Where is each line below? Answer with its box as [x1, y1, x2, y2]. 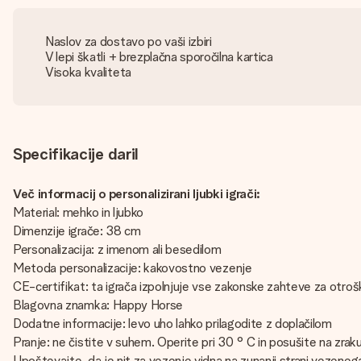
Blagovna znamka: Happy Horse [13, 297, 184, 313]
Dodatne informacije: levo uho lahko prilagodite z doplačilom [13, 316, 332, 331]
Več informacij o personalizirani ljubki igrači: [13, 186, 260, 201]
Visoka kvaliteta [45, 64, 131, 80]
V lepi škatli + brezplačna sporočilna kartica [45, 49, 273, 64]
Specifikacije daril [13, 144, 138, 164]
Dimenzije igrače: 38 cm [13, 223, 141, 239]
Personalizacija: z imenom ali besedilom [13, 242, 222, 257]
